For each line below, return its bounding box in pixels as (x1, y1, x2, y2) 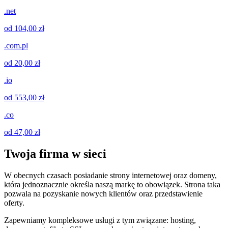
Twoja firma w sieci (4, 147, 106, 161)
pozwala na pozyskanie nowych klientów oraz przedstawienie (4, 189, 203, 198)
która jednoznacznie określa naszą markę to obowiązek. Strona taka (4, 180, 220, 189)
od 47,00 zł (4, 128, 40, 137)
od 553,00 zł (4, 93, 44, 102)
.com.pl (4, 41, 28, 50)
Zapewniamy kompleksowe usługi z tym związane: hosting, (4, 216, 196, 225)
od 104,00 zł (4, 24, 44, 33)
